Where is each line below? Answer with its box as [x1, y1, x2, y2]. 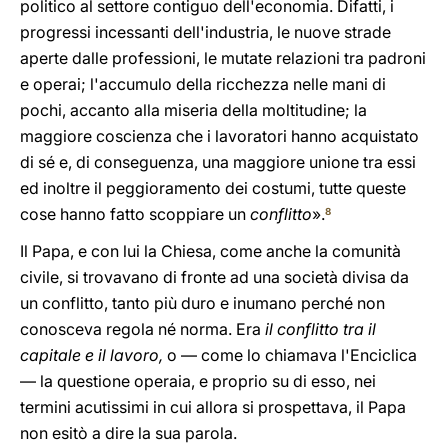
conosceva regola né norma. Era [20, 319, 265, 339]
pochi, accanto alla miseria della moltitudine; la [20, 100, 367, 120]
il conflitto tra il [265, 319, 376, 339]
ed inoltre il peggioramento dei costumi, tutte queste [20, 178, 406, 198]
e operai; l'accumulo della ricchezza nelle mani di [20, 74, 386, 94]
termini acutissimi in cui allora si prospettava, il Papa [20, 397, 406, 417]
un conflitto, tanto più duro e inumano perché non [20, 293, 385, 313]
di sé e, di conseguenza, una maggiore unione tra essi [20, 152, 416, 172]
